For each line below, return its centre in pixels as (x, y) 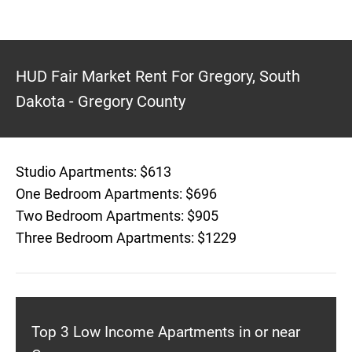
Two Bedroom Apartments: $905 (117, 216)
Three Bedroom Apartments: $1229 (126, 238)
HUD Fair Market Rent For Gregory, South (158, 76)
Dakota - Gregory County (101, 101)
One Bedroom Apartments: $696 (116, 194)
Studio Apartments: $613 (93, 172)
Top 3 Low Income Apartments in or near (166, 332)
